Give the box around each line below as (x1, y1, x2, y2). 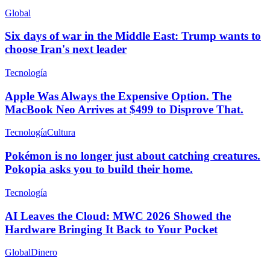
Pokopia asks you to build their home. (5, 163, 193, 176)
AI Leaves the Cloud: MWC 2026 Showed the (5, 209, 231, 222)
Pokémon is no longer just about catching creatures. (5, 149, 260, 163)
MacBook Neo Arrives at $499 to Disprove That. (5, 102, 243, 116)
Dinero (31, 247, 57, 258)
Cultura (47, 127, 75, 138)
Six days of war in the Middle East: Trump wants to (5, 30, 261, 43)
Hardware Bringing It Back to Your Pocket (5, 222, 218, 236)
